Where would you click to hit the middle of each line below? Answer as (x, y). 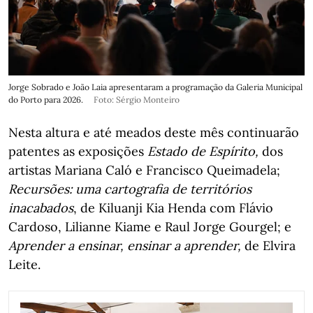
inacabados (41, 208)
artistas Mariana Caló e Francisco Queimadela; (144, 170)
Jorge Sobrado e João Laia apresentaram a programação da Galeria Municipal (155, 87)
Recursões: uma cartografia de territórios (130, 189)
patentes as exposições (78, 152)
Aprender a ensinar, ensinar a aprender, (125, 246)
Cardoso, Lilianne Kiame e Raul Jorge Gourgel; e (150, 227)
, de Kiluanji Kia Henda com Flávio (173, 208)
